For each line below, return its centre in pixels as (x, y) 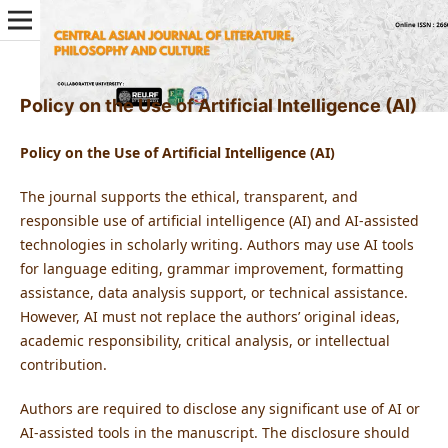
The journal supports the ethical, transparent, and (188, 196)
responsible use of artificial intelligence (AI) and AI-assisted (219, 220)
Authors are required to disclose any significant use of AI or (219, 408)
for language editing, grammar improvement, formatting (211, 268)
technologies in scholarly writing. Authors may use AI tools (216, 244)
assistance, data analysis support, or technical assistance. (213, 292)
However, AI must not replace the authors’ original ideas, (209, 316)
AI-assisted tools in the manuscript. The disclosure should (214, 432)
